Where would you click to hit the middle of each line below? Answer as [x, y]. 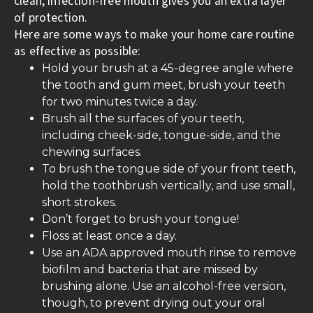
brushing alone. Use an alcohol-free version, [164, 286]
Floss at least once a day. [109, 235]
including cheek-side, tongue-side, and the [161, 135]
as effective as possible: [78, 51]
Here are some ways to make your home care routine [154, 34]
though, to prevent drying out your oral [154, 303]
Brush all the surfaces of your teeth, [143, 118]
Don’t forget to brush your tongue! [140, 219]
